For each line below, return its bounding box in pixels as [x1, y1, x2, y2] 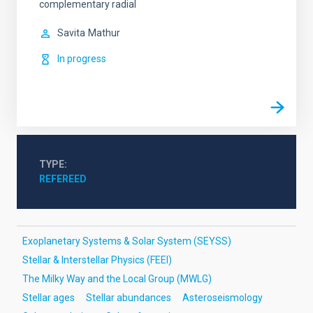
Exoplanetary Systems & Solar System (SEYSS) [22, 235, 231, 247]
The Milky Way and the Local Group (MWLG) [22, 273, 212, 284]
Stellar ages [22, 292, 75, 303]
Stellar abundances [86, 292, 171, 303]
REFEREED [39, 173, 87, 184]
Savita [57, 27, 85, 38]
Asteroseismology [182, 292, 263, 303]
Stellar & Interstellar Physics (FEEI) [22, 254, 172, 265]
